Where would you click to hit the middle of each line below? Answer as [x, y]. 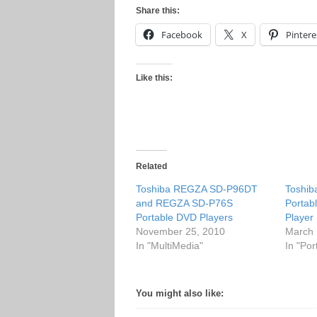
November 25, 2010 [180, 231]
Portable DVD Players [184, 217]
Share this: [158, 11]
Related [151, 166]
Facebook [182, 35]
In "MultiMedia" [169, 246]
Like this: [154, 78]
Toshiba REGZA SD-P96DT [197, 189]
